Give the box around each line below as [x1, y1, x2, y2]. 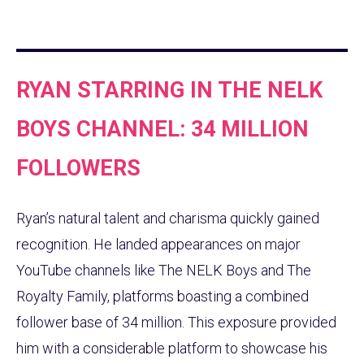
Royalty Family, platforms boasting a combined [16, 288, 309, 305]
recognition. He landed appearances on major [16, 236, 301, 253]
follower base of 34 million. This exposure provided [16, 314, 336, 331]
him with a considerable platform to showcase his [16, 340, 327, 357]
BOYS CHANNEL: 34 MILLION [16, 115, 309, 142]
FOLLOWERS [16, 154, 141, 181]
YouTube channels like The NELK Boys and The [16, 262, 311, 279]
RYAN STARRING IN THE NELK [16, 76, 323, 103]
